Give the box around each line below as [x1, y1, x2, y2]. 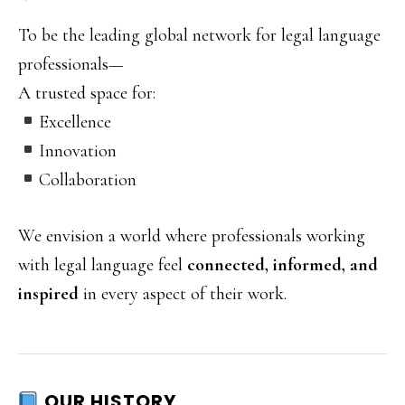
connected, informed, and [187, 254, 378, 276]
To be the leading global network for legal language [18, 24, 381, 46]
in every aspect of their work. [79, 283, 287, 305]
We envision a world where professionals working [18, 225, 365, 247]
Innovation [38, 140, 117, 162]
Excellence [38, 111, 111, 133]
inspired [18, 283, 79, 305]
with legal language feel [18, 254, 187, 276]
